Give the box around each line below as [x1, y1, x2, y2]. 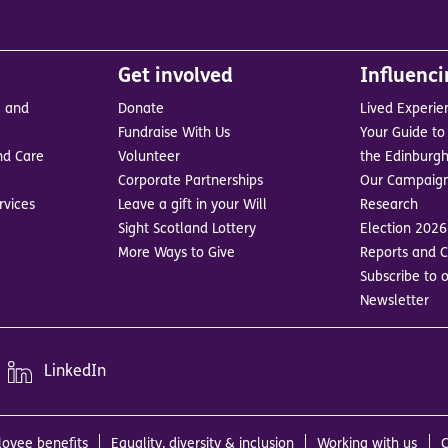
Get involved [118, 67, 234, 88]
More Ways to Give [118, 246, 236, 262]
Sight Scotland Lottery [118, 222, 257, 238]
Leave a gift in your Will [118, 198, 268, 214]
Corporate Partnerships [118, 174, 264, 190]
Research [359, 198, 418, 214]
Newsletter [359, 294, 429, 310]
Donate [118, 102, 165, 118]
